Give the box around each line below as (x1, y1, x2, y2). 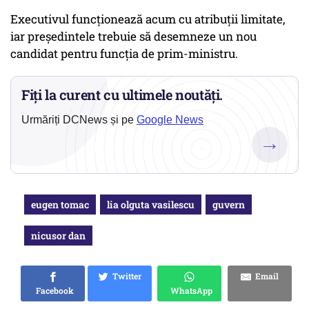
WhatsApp (166, 285, 212, 297)
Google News (137, 114, 203, 126)
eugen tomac (31, 198, 89, 212)
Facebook (32, 285, 74, 297)
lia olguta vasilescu (107, 198, 195, 212)
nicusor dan (31, 229, 86, 243)
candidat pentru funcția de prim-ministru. (10, 46, 238, 62)
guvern (212, 198, 245, 212)
